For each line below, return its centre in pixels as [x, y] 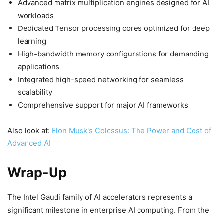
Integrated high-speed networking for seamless [101, 79]
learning [32, 41]
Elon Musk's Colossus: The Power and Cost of [131, 130]
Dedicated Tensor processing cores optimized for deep [114, 28]
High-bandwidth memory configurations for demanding [113, 54]
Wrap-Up [37, 172]
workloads [36, 15]
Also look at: [29, 130]
